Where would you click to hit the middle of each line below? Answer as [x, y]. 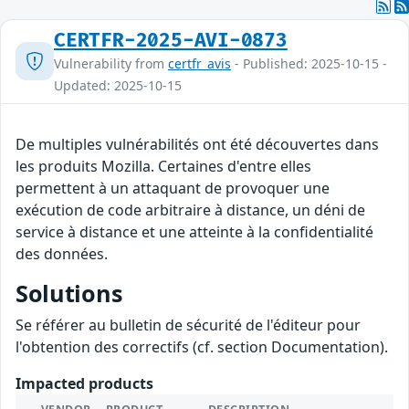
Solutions [69, 293]
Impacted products [84, 383]
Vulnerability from [111, 63]
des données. [62, 253]
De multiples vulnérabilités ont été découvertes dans [197, 144]
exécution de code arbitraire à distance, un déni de [190, 210]
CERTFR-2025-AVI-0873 [171, 40]
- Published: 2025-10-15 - [309, 63]
